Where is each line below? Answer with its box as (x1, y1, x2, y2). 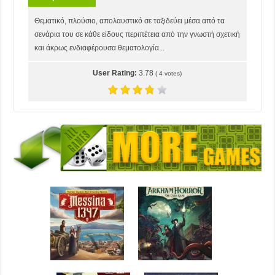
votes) (163, 69, 182, 77)
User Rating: (93, 68, 139, 77)
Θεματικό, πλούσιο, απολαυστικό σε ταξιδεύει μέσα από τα (34, 16, 225, 25)
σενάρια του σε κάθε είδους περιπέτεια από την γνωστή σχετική (34, 29, 241, 39)
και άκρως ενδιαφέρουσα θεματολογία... (34, 43, 165, 52)
